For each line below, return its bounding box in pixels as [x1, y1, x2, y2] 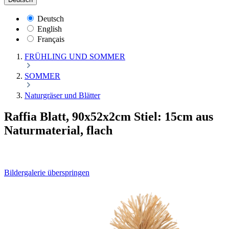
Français [37, 34, 64, 43]
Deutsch [37, 14, 64, 23]
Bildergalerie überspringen [4, 168, 89, 177]
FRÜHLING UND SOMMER [25, 52, 125, 61]
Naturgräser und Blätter [25, 90, 100, 100]
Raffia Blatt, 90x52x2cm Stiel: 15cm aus [4, 110, 213, 124]
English [37, 24, 62, 33]
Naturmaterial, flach [4, 124, 112, 138]
